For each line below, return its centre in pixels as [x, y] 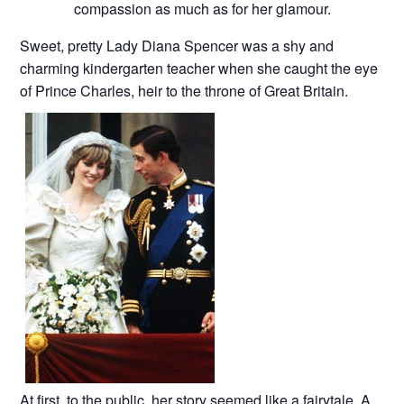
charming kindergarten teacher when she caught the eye [199, 68]
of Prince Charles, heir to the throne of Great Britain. [184, 90]
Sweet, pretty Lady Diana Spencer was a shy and [177, 45]
